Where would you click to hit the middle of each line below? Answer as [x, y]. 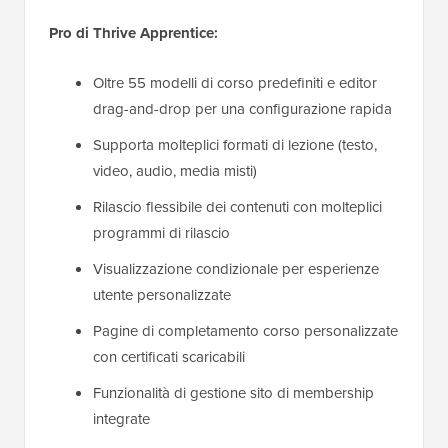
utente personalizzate [162, 295]
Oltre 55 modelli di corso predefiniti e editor [235, 83]
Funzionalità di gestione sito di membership [233, 393]
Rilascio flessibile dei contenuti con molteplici [237, 207]
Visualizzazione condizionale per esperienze [236, 269]
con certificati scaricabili [169, 357]
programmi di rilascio [161, 233]
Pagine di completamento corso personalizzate [245, 331]
